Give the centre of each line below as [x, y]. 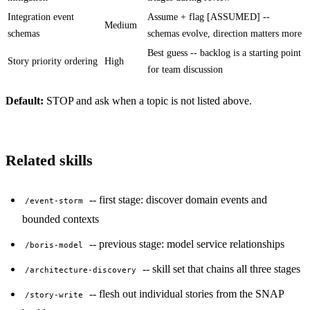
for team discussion [185, 69]
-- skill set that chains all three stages [220, 268]
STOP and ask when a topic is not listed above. [148, 100]
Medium [121, 25]
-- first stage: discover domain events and [176, 199]
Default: [25, 100]
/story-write [54, 295]
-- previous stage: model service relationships [185, 244]
